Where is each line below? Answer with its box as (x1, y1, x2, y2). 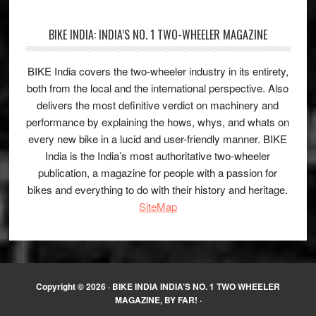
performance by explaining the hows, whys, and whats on (26, 114, 290, 129)
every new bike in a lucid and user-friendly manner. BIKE (28, 130, 288, 146)
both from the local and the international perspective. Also (27, 80, 289, 95)
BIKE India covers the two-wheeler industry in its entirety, (27, 63, 288, 78)
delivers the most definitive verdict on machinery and (37, 97, 279, 112)
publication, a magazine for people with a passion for (38, 164, 278, 180)
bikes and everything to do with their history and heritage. (28, 181, 288, 197)
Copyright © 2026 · (36, 279, 112, 293)
